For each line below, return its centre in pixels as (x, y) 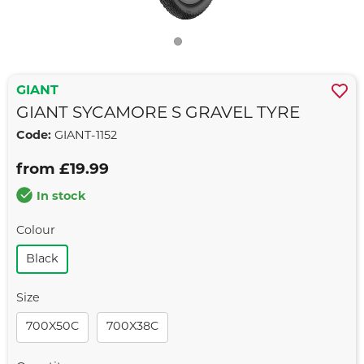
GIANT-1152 (84, 136)
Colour (36, 232)
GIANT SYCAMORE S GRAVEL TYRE (158, 114)
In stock (61, 197)
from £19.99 (63, 171)
